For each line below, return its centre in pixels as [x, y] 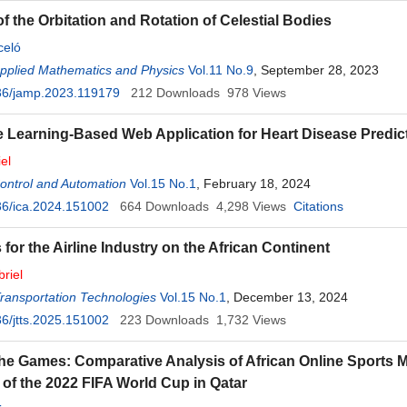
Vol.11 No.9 [221, 70]
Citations [318, 206]
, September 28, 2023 [316, 70]
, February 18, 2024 [253, 184]
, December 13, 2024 [287, 297]
